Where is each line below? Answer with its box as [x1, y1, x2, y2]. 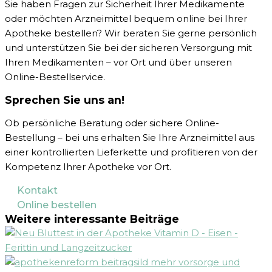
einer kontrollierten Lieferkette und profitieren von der [5, 146, 257, 158]
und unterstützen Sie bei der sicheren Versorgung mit [5, 42, 252, 54]
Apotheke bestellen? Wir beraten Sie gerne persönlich [5, 27, 257, 39]
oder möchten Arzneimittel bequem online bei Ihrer [5, 13, 247, 25]
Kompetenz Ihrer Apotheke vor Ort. [5, 161, 171, 173]
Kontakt [17, 185, 58, 197]
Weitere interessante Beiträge [5, 212, 179, 226]
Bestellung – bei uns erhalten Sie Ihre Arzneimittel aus [5, 132, 254, 144]
